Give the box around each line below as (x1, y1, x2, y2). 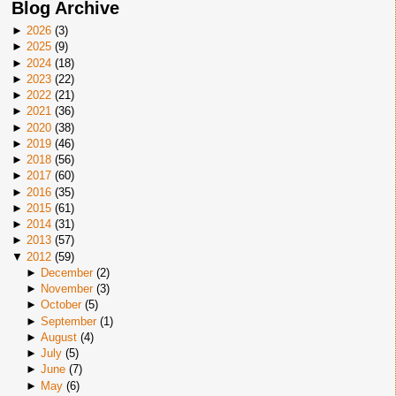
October (40, 298, 81, 312)
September (40, 314, 96, 328)
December (40, 265, 93, 279)
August (40, 330, 77, 344)
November (40, 282, 93, 295)
